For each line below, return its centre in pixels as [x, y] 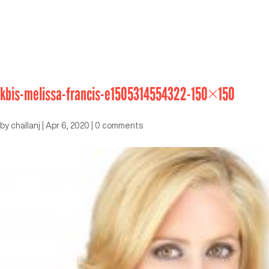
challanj [26, 125]
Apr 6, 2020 [68, 125]
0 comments [119, 125]
